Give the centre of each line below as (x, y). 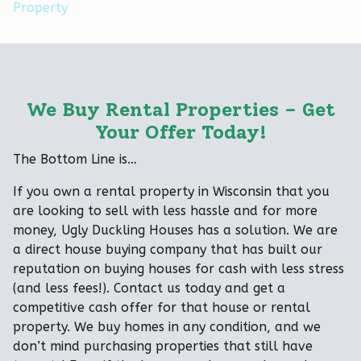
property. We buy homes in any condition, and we (167, 326)
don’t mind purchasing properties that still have (163, 346)
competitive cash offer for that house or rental (162, 307)
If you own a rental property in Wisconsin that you (171, 191)
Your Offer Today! (180, 131)
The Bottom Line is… (75, 159)
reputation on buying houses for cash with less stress (178, 268)
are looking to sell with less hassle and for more (165, 210)
